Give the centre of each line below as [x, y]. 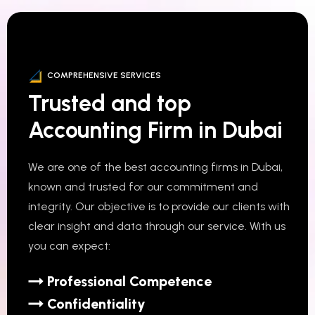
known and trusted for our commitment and [143, 186]
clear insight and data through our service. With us [157, 226]
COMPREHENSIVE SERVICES [104, 75]
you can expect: [69, 245]
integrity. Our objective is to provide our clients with [159, 206]
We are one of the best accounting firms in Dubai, [155, 167]
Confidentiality [96, 303]
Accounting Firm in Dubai [155, 130]
